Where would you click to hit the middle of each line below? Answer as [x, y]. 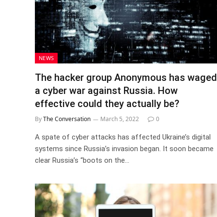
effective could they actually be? [107, 103]
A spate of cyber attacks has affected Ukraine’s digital [123, 137]
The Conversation [67, 119]
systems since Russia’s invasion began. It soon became [124, 148]
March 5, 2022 [120, 119]
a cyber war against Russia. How [106, 90]
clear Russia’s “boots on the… [82, 160]
